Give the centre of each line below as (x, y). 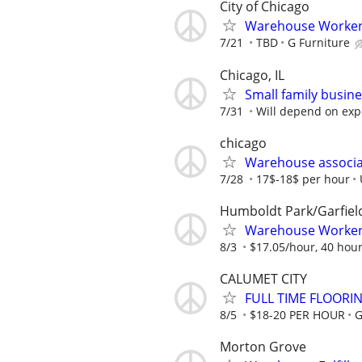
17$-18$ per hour (303, 179)
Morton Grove (263, 347)
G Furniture (319, 43)
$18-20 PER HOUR (297, 315)
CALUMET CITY (263, 279)
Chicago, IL (252, 75)
